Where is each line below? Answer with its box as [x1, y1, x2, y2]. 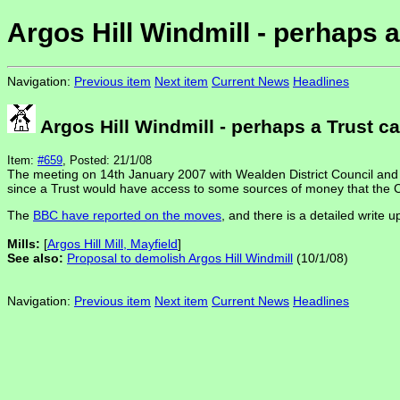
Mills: [7, 237, 40, 252]
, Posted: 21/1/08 [62, 154, 152, 168]
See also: [7, 251, 67, 266]
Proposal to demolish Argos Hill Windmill [67, 251, 293, 266]
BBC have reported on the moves [33, 208, 221, 223]
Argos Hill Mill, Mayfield [47, 237, 178, 252]
